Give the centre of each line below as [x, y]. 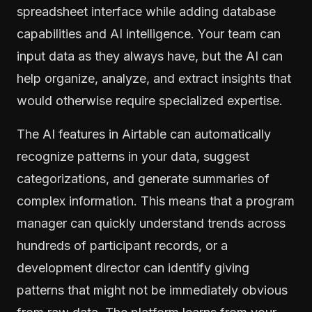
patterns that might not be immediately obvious [152, 290]
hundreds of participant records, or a [122, 245]
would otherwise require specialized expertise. [150, 100]
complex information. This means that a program [156, 201]
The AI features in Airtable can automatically [144, 134]
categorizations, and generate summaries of [143, 178]
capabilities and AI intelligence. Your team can [149, 33]
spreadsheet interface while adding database [146, 11]
